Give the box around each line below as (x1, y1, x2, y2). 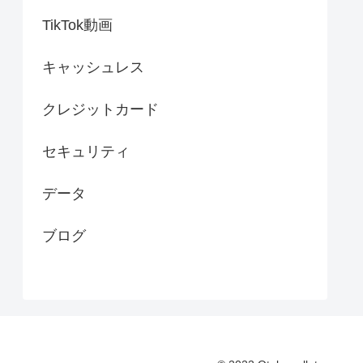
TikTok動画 (42, 17, 113, 34)
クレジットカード (42, 101, 159, 118)
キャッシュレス (42, 59, 144, 76)
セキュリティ (42, 143, 130, 160)
